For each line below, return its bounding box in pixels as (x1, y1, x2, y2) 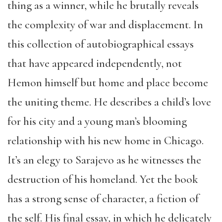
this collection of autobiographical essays (7, 37, 194, 51)
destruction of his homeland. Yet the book (7, 172, 198, 186)
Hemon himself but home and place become (7, 75, 208, 90)
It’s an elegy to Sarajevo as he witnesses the (7, 153, 201, 167)
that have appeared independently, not (7, 56, 182, 70)
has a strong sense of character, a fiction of (7, 191, 199, 206)
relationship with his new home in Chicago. (7, 133, 204, 148)
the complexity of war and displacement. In (7, 17, 203, 32)
